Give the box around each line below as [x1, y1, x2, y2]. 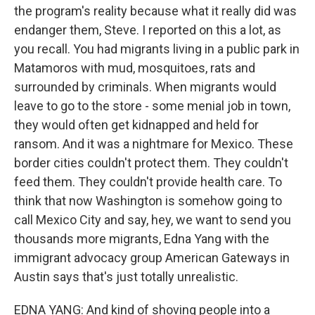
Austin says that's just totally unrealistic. [14, 269, 238, 284]
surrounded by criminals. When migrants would [14, 79, 276, 94]
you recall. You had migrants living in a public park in [14, 41, 300, 56]
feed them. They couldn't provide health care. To [14, 174, 282, 189]
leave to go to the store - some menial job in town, [14, 98, 290, 113]
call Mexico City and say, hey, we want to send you [14, 212, 291, 227]
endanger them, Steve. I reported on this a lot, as [14, 22, 281, 37]
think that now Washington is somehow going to [14, 193, 282, 208]
